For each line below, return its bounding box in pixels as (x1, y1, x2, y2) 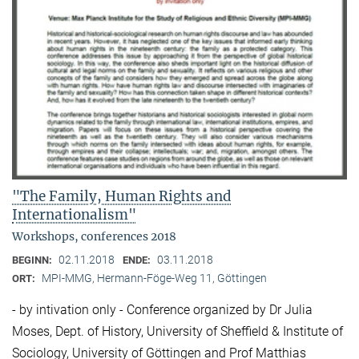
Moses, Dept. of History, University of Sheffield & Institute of (12, 323, 343, 339)
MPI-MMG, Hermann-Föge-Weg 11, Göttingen (42, 272, 267, 285)
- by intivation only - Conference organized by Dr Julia (12, 301, 313, 317)
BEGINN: (12, 254, 54, 267)
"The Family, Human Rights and (12, 188, 232, 206)
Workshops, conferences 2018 (12, 229, 176, 244)
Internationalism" (12, 206, 136, 224)
